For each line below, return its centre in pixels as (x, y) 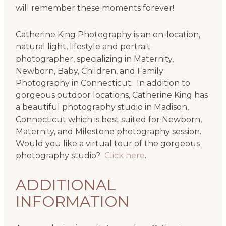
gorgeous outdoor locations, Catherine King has (111, 95)
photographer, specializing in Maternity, (94, 59)
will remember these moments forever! (95, 8)
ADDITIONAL (66, 185)
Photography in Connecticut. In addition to (103, 83)
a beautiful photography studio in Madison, (102, 107)
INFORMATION (72, 202)
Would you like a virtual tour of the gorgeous (107, 144)
